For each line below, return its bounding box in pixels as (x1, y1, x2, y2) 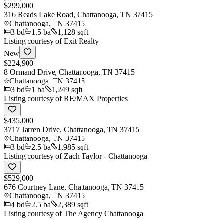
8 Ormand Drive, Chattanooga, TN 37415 (4, 67, 135, 76)
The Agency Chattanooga (64, 209, 143, 218)
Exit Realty (64, 36, 99, 45)
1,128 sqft (57, 27, 88, 36)
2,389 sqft (57, 200, 88, 209)
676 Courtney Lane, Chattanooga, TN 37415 (4, 182, 144, 191)
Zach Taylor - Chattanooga (64, 151, 147, 160)
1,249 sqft (52, 85, 82, 94)
